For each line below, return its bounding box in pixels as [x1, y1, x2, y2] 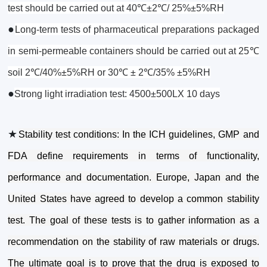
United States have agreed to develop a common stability [8, 194, 259, 204]
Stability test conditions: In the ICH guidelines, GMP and [18, 129, 259, 140]
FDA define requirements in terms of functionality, [8, 151, 259, 162]
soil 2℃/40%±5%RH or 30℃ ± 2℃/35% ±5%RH [8, 67, 211, 78]
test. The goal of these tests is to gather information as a [8, 215, 259, 226]
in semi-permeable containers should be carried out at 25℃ [8, 46, 259, 57]
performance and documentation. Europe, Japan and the [8, 172, 259, 183]
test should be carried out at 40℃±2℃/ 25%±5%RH [8, 3, 225, 14]
